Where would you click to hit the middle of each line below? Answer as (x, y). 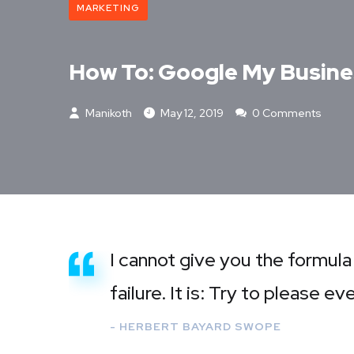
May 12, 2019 (192, 113)
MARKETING (108, 8)
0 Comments (286, 113)
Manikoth (107, 113)
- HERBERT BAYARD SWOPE (196, 326)
